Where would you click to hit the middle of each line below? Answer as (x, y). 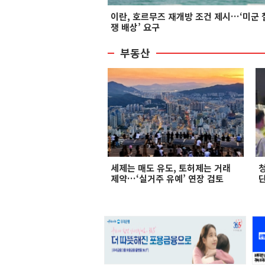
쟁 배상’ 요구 (135, 27)
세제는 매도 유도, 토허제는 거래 (171, 168)
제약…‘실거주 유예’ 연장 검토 (167, 178)
